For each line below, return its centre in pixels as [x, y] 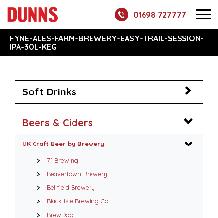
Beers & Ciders [58, 122]
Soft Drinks [49, 92]
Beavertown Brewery [77, 174]
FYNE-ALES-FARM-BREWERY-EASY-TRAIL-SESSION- [107, 38]
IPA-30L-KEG [33, 47]
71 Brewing [63, 160]
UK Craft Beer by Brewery [63, 144]
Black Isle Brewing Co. [78, 201]
